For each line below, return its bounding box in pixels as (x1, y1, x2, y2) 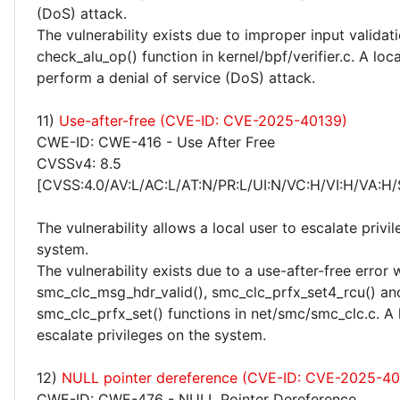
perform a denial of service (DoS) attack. (37, 69, 315, 87)
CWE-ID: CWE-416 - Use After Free (37, 133, 275, 151)
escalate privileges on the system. (37, 326, 266, 344)
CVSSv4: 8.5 (37, 154, 121, 172)
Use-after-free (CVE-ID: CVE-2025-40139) (59, 112, 347, 129)
